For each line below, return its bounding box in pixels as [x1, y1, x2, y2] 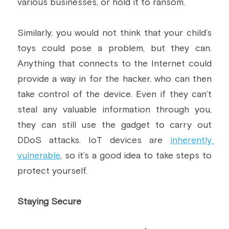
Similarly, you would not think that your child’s [17, 29, 212, 38]
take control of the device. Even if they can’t [17, 90, 212, 99]
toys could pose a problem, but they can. [17, 44, 212, 53]
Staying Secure [17, 197, 81, 207]
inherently [170, 136, 212, 145]
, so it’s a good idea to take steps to [60, 151, 212, 161]
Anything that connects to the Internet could [17, 59, 212, 68]
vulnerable [17, 151, 60, 161]
